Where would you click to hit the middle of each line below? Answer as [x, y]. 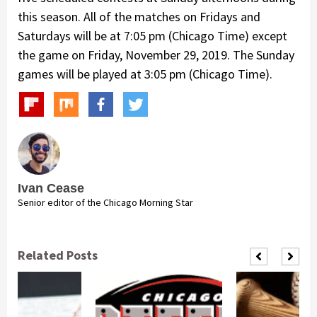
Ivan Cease [51, 188]
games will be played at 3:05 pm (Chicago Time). [145, 74]
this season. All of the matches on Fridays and [139, 16]
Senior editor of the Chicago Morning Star [105, 202]
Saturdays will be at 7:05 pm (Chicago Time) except [152, 35]
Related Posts [58, 255]
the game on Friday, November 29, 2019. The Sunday [156, 54]
